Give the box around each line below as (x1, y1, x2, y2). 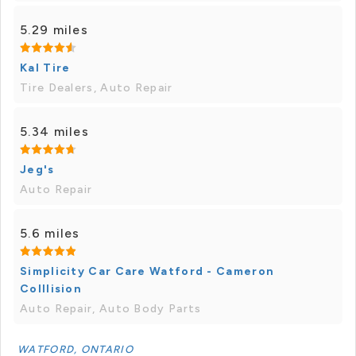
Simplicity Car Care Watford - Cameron (20, 265, 275, 278)
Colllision (20, 282, 82, 296)
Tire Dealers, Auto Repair (20, 81, 173, 95)
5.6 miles (20, 226, 80, 241)
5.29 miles (20, 22, 88, 37)
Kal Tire (20, 61, 71, 75)
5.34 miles (20, 124, 89, 139)
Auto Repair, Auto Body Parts (20, 302, 202, 315)
